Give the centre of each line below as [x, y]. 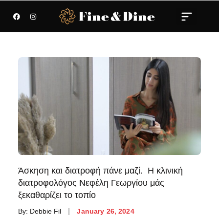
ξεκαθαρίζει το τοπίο [57, 195]
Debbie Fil [46, 211]
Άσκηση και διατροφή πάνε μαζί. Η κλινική [101, 171]
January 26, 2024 [106, 211]
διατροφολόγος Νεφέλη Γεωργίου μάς [91, 183]
